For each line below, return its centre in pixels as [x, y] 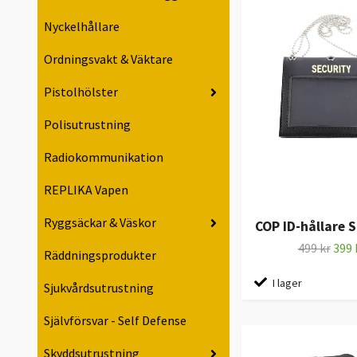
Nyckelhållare [82, 27]
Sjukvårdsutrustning [99, 288]
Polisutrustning [87, 125]
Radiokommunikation [104, 157]
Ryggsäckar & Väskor [100, 223]
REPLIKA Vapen [86, 190]
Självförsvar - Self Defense [115, 321]
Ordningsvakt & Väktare [108, 59]
